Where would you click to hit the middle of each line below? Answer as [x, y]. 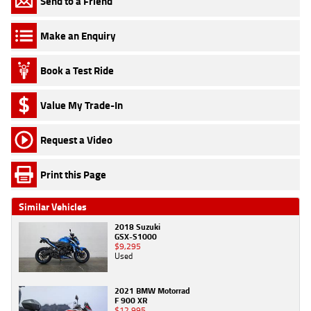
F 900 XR [131, 300]
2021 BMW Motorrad [152, 290]
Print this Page [73, 174]
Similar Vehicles [53, 207]
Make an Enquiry [78, 35]
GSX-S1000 [136, 237]
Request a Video [76, 140]
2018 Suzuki [137, 227]
